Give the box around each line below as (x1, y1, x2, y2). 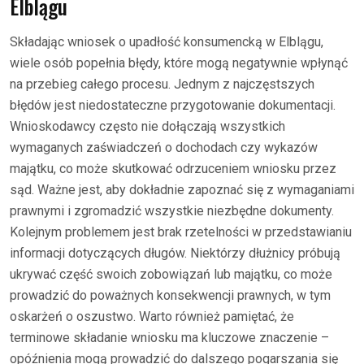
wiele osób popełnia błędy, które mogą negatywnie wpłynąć (10, 54, 348, 71)
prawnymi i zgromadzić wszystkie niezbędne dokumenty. (10, 202, 334, 219)
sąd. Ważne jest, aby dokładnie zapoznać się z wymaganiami (10, 181, 354, 197)
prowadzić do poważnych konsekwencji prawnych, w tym (10, 287, 331, 303)
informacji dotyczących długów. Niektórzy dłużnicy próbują (10, 245, 340, 261)
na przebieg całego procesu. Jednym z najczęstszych (10, 76, 314, 92)
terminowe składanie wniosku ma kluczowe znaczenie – (10, 329, 329, 345)
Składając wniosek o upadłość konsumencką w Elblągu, (10, 33, 323, 50)
